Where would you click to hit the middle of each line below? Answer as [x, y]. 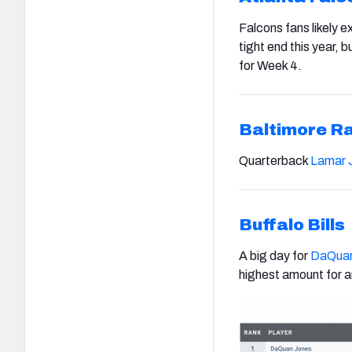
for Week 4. [270, 65]
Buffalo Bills [292, 224]
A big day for [275, 255]
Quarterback [275, 160]
